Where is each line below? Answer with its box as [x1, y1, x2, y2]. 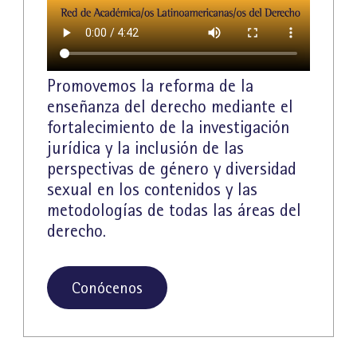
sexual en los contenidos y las [46, 178, 257, 200]
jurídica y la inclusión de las [46, 137, 244, 159]
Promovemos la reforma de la [46, 75, 253, 96]
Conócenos [71, 278, 143, 298]
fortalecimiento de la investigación [46, 116, 289, 138]
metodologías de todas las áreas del [46, 199, 301, 221]
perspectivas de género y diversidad [46, 158, 296, 179]
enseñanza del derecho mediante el [46, 96, 293, 117]
